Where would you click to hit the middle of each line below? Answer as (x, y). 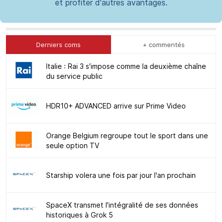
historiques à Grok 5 (80, 215)
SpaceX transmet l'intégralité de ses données (122, 205)
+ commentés (164, 44)
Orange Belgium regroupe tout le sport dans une (127, 135)
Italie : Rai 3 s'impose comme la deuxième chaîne (126, 66)
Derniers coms (58, 44)
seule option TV (73, 145)
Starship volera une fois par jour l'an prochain (121, 175)
